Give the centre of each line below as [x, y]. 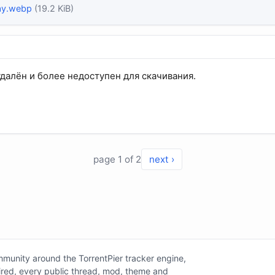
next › [161, 160]
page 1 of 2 [117, 160]
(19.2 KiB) [54, 9]
